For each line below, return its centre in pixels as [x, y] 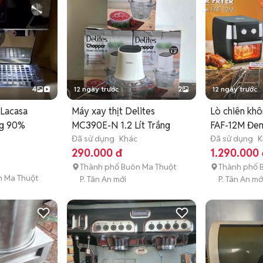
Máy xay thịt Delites [114, 112]
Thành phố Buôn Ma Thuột [128, 167]
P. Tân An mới [103, 179]
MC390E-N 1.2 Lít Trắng [121, 126]
